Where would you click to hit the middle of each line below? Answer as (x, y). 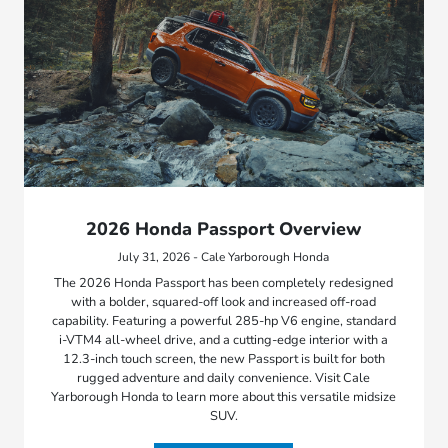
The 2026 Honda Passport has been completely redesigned (224, 282)
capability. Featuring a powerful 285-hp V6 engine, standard (223, 320)
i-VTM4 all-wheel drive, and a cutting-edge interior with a (224, 339)
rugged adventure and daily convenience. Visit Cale (224, 377)
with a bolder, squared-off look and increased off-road (224, 301)
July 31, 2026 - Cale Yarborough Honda (224, 256)
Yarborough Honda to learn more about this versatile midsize (224, 396)
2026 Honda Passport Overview (223, 228)
